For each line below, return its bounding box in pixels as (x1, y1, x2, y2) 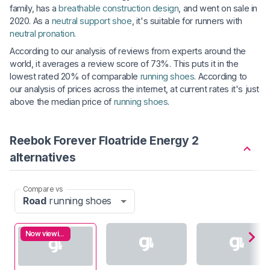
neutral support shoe (51, 15, 132, 26)
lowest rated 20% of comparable (10, 71, 140, 81)
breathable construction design (58, 2, 179, 13)
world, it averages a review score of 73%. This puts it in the (10, 58, 239, 69)
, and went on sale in (178, 2, 258, 13)
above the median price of (10, 96, 114, 107)
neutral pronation (10, 28, 75, 39)
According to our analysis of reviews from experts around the (10, 45, 246, 56)
